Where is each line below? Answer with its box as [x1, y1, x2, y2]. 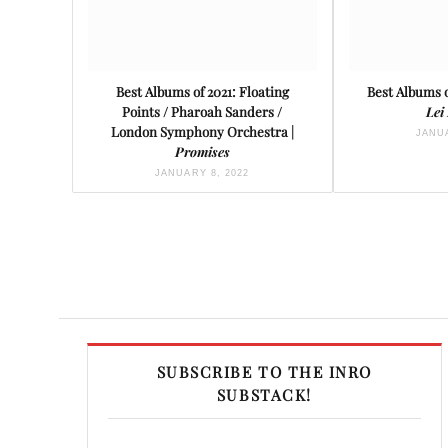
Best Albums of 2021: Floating [115, 83, 289, 101]
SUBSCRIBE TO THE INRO [156, 361, 372, 383]
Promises [174, 143, 230, 161]
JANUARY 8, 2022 [155, 168, 250, 179]
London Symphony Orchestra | [110, 123, 294, 141]
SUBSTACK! [216, 384, 312, 406]
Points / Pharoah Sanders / [122, 103, 283, 121]
